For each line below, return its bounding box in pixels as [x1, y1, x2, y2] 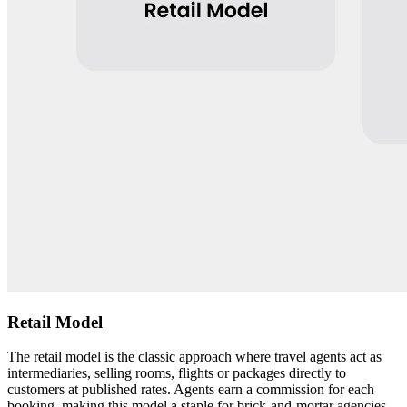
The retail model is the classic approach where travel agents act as [7, 349, 382, 365]
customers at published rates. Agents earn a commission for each [7, 382, 374, 398]
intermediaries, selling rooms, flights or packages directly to [7, 365, 346, 382]
